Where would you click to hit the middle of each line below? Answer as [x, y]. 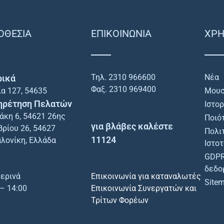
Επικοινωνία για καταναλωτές [146, 176]
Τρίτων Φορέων [120, 200]
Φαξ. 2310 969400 [124, 89]
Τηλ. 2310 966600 [123, 77]
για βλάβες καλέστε [132, 126]
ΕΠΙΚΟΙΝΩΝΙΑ [121, 33]
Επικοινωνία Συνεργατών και [144, 188]
